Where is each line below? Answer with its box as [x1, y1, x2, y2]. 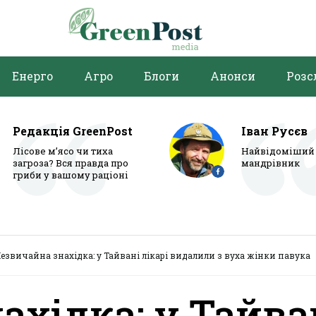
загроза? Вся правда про [13, 157, 128, 169]
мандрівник [241, 157, 300, 169]
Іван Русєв [241, 123, 308, 138]
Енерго [12, 68, 53, 83]
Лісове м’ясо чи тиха [13, 145, 113, 157]
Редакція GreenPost [13, 123, 133, 138]
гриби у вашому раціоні [13, 169, 128, 181]
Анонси [210, 68, 255, 83]
